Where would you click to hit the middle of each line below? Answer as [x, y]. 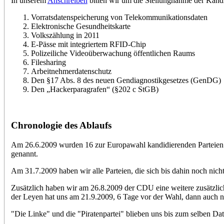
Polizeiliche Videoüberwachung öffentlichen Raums [113, 53]
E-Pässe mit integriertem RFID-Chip [88, 44]
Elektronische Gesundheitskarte [80, 26]
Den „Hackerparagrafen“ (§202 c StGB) [94, 89]
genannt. [24, 154]
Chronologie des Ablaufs [61, 125]
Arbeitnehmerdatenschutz [71, 71]
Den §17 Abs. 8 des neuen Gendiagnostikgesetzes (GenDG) [126, 80]
